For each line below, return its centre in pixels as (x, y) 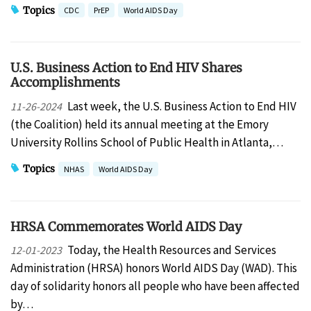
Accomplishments (65, 83)
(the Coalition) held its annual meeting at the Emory (140, 124)
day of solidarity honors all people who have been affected (155, 286)
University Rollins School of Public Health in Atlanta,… (147, 142)
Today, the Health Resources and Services (171, 250)
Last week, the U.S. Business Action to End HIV (182, 106)
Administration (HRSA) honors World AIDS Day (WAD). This (154, 268)
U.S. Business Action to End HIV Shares (126, 68)
